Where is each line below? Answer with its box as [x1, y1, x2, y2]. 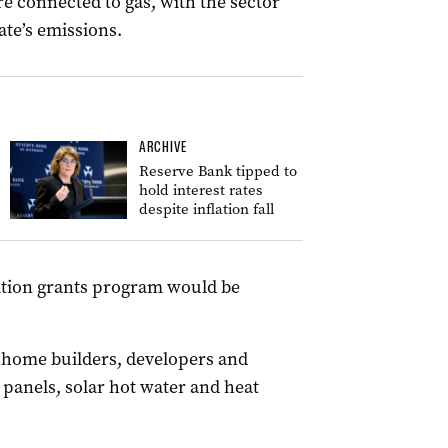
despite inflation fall [139, 199, 274, 219]
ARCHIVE [139, 138, 187, 156]
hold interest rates [139, 180, 263, 200]
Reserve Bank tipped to [139, 161, 297, 181]
